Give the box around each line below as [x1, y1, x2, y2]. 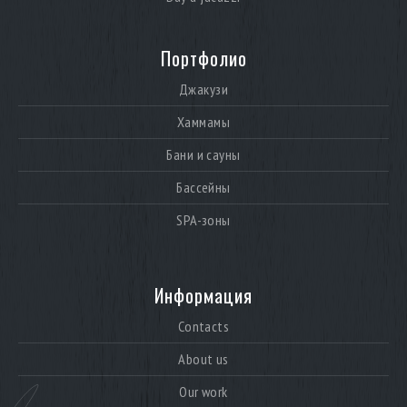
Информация [154, 282, 253, 310]
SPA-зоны [176, 211, 231, 230]
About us [178, 350, 229, 369]
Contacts [177, 317, 230, 336]
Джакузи [178, 80, 229, 99]
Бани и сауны [166, 145, 241, 164]
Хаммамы [176, 113, 231, 132]
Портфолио [160, 45, 247, 73]
